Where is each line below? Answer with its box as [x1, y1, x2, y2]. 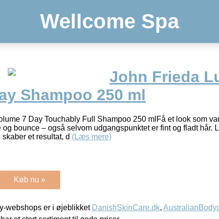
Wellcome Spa [40, 10, 179, 33]
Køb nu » [14, 175, 45, 184]
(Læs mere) [72, 132, 111, 141]
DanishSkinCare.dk [92, 203, 160, 212]
